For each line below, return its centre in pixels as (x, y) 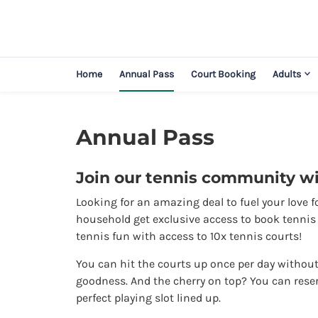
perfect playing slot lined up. (148, 298)
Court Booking (223, 74)
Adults (287, 74)
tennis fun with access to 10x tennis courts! (189, 236)
